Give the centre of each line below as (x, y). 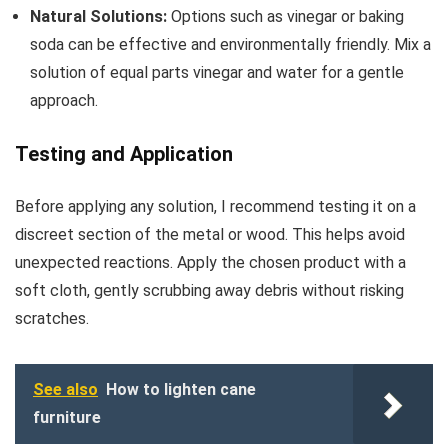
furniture (67, 417)
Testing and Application (124, 153)
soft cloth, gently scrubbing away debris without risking (209, 290)
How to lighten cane (181, 389)
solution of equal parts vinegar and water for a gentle (217, 72)
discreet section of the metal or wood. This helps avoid (210, 234)
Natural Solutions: (98, 16)
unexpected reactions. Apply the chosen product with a (210, 262)
